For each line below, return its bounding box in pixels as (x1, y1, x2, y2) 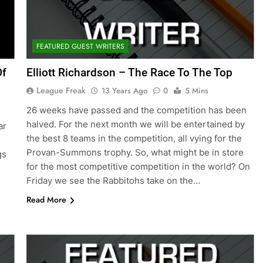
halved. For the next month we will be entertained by (26, 119, 245, 130)
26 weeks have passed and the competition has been (26, 104, 247, 116)
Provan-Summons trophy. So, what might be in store (26, 147, 244, 159)
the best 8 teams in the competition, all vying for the (26, 133, 242, 144)
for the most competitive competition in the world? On (26, 161, 250, 173)
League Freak (36, 85, 86, 97)
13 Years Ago (101, 85, 147, 97)
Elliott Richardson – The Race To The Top (26, 66, 232, 80)
